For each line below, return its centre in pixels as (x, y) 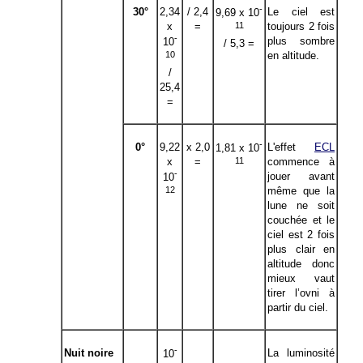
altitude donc (301, 264)
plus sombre (301, 41)
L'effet (291, 147)
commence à (301, 162)
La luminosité (301, 353)
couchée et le (301, 220)
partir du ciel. (298, 307)
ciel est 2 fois (301, 235)
